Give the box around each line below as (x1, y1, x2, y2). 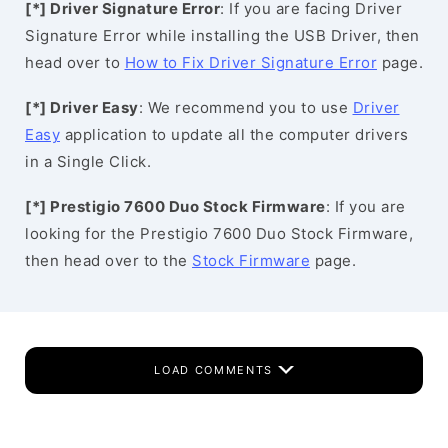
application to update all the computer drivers (60, 125, 409, 144)
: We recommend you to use (138, 98, 353, 117)
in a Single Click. (25, 152, 151, 171)
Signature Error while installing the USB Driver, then (25, 26, 420, 45)
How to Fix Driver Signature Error (124, 53, 377, 72)
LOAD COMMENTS (154, 363, 278, 377)
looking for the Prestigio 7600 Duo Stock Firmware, (25, 224, 413, 243)
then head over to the (25, 251, 192, 270)
